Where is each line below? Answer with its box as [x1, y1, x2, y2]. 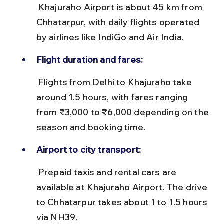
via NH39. [36, 211, 78, 223]
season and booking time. [36, 121, 146, 133]
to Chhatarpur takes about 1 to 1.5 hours [36, 196, 210, 208]
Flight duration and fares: [36, 54, 143, 65]
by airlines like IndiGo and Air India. [36, 31, 184, 43]
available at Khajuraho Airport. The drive [36, 181, 210, 193]
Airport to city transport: [36, 144, 141, 155]
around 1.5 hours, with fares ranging [36, 91, 190, 103]
